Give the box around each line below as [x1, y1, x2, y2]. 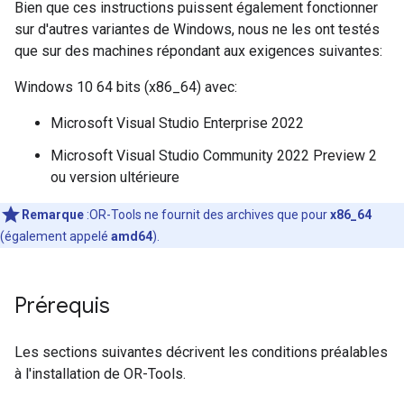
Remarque [22, 207, 84, 222]
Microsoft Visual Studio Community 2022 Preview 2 [50, 147, 377, 164]
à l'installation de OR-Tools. [14, 365, 186, 382]
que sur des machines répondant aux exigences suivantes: [14, 42, 382, 60]
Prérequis [14, 292, 110, 319]
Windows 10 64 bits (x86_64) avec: [14, 78, 237, 96]
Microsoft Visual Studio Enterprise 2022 [50, 115, 304, 132]
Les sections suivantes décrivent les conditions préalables [14, 344, 388, 361]
